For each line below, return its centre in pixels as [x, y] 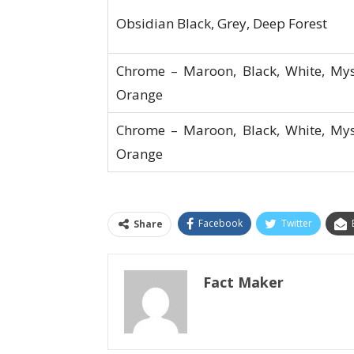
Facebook [220, 224]
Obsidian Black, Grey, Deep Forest [221, 24]
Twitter [296, 224]
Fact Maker [243, 282]
